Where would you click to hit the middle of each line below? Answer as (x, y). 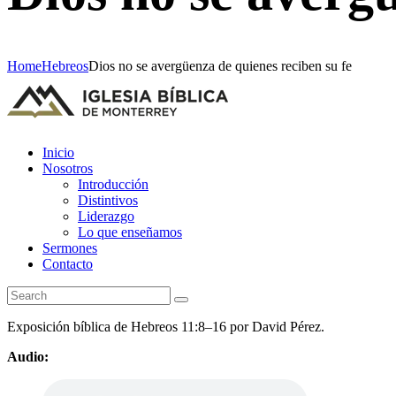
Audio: (28, 357)
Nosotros (68, 169)
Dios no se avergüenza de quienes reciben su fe (220, 66)
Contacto (68, 264)
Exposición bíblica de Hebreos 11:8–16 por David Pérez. (166, 327)
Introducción (113, 185)
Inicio (58, 153)
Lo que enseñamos (130, 232)
